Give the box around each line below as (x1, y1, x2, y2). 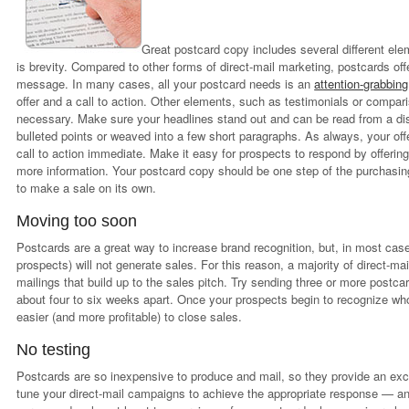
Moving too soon (16, 212, 138, 230)
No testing (16, 341, 91, 359)
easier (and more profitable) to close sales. (16, 308, 243, 325)
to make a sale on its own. (16, 179, 157, 196)
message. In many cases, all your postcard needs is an (16, 75, 315, 92)
